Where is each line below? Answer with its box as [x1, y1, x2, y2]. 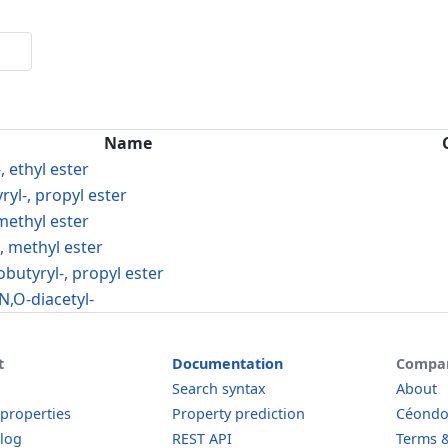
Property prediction [172, 404, 305, 423]
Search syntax [172, 379, 266, 398]
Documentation [172, 354, 283, 373]
